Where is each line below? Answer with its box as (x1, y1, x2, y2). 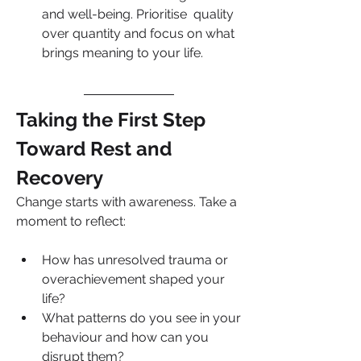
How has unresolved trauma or (42, 251, 228, 268)
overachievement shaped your (42, 271, 225, 287)
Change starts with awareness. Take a (16, 193, 237, 210)
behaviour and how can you (42, 329, 209, 345)
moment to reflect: (16, 213, 126, 229)
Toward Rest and (16, 136, 172, 160)
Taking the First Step (16, 107, 205, 131)
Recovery (16, 165, 103, 189)
